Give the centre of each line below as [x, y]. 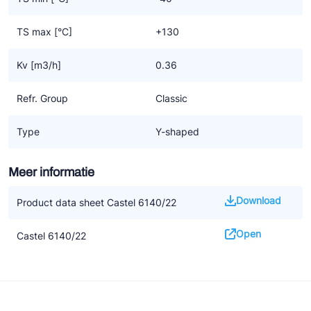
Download [259, 201]
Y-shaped [177, 132]
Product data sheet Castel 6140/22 [96, 203]
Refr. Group [42, 99]
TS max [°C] [44, 32]
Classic [171, 99]
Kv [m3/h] [39, 65]
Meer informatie [51, 173]
